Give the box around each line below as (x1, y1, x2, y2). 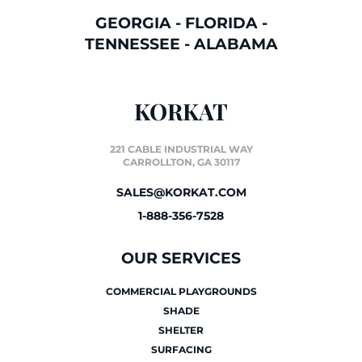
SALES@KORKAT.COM (116, 185, 246, 200)
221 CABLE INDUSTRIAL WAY (109, 143, 253, 155)
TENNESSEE (84, 35, 180, 53)
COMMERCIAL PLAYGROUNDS (105, 285, 257, 297)
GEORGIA (95, 14, 171, 32)
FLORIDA (184, 14, 258, 32)
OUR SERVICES (121, 249, 241, 267)
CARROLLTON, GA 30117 (122, 156, 240, 168)
